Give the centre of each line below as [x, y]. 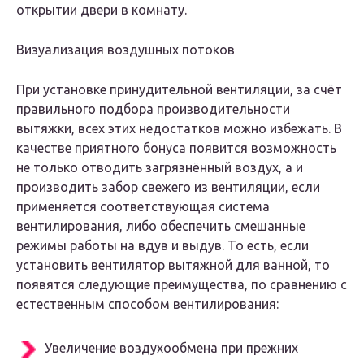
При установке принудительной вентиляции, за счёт [179, 90]
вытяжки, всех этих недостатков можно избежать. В [179, 129]
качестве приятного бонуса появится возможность [176, 148]
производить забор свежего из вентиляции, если [168, 187]
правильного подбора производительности [153, 109]
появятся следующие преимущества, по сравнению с [182, 285]
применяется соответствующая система [143, 207]
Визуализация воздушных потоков [126, 50]
